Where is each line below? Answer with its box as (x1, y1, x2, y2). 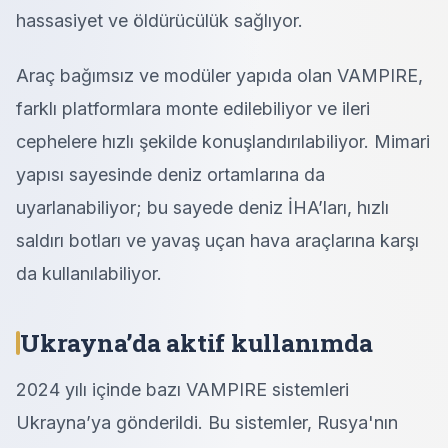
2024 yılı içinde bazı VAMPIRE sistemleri (16, 379, 349, 400)
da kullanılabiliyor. (16, 263, 162, 284)
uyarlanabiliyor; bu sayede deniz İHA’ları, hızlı (16, 197, 389, 218)
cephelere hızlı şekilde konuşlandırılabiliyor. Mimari (16, 131, 430, 152)
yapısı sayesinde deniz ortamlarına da (16, 164, 325, 185)
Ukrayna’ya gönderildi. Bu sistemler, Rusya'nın (16, 412, 398, 433)
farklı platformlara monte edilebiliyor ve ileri (16, 98, 370, 119)
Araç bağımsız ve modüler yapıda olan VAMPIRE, (16, 65, 423, 86)
